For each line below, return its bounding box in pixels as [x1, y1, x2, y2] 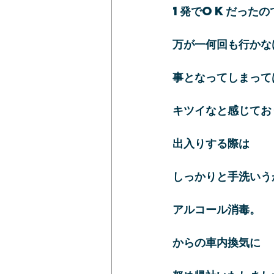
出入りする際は [172, 135, 250, 150]
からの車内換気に [172, 234, 261, 250]
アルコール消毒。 [172, 201, 261, 217]
